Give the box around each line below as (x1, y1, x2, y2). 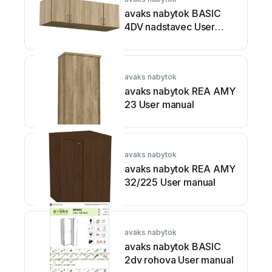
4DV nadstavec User (124, 20, 216, 33)
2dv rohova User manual (124, 253, 234, 266)
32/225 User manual (124, 175, 216, 188)
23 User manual (124, 98, 194, 110)
